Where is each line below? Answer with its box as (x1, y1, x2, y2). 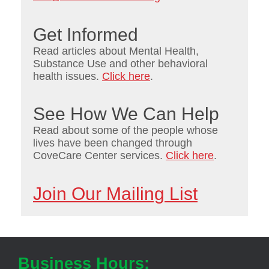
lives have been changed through (33, 137, 192, 150)
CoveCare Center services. (33, 150, 166, 162)
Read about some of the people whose (33, 124, 218, 137)
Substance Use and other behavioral (33, 57, 208, 70)
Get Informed (33, 24, 138, 44)
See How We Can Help (33, 104, 219, 124)
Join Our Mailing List (33, 184, 198, 204)
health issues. (33, 70, 102, 82)
